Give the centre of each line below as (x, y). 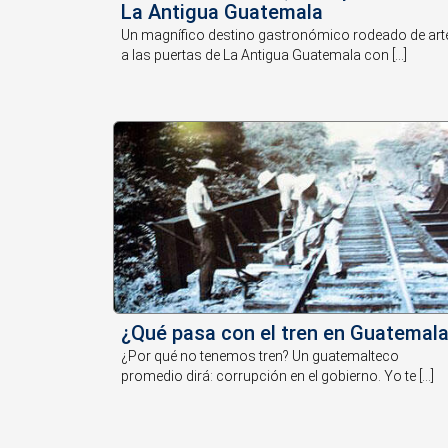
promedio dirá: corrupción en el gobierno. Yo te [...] (278, 375)
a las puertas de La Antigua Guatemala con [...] (264, 55)
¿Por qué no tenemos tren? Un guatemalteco (260, 355)
